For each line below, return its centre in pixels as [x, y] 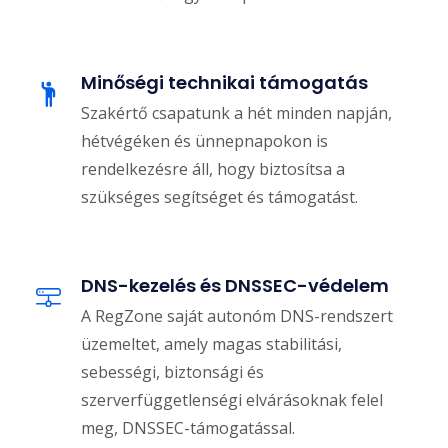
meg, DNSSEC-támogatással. [188, 428]
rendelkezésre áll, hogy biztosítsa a [213, 169]
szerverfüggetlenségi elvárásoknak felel [232, 400]
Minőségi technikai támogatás [224, 83]
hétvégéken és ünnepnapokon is [204, 141]
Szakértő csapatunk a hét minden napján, [236, 113]
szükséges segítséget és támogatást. [219, 197]
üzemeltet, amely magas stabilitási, [211, 344]
